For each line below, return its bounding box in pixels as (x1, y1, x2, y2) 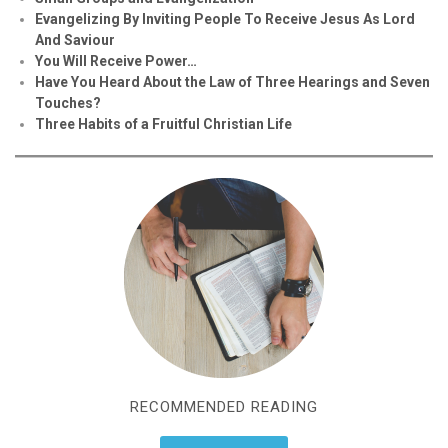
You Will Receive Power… (35, 52, 197, 69)
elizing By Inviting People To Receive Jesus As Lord (75, 10, 415, 27)
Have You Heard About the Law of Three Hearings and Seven (35, 73, 430, 90)
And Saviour (35, 31, 115, 48)
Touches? (35, 94, 101, 111)
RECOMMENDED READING (130, 397, 318, 416)
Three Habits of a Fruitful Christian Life (35, 115, 292, 132)
